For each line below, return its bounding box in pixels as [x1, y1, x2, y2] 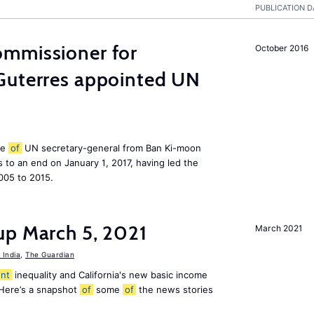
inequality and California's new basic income [12, 269, 207, 280]
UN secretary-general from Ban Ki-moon [22, 142, 201, 153]
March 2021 [255, 223, 302, 233]
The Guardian [25, 250, 74, 259]
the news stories [136, 284, 213, 295]
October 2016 [255, 43, 308, 53]
